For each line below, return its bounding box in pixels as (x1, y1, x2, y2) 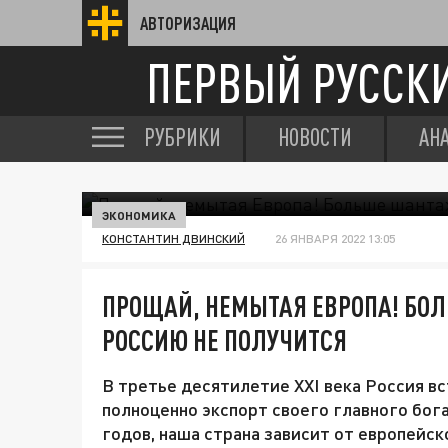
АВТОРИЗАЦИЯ (140, 13, 236, 33)
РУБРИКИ (144, 123, 221, 151)
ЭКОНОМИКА (102, 208, 176, 222)
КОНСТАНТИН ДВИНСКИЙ (102, 231, 245, 246)
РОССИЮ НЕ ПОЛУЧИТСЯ (102, 323, 347, 357)
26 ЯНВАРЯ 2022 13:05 (275, 231, 395, 246)
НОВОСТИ (278, 123, 352, 151)
